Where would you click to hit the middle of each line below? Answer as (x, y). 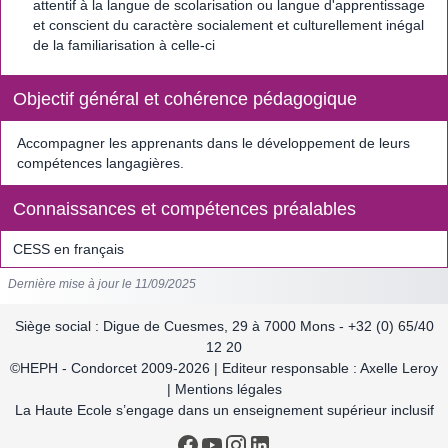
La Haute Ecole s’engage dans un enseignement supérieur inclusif (224, 410)
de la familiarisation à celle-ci (124, 45)
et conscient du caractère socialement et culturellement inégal (228, 25)
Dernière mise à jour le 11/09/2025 (102, 284)
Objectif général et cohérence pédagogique (185, 99)
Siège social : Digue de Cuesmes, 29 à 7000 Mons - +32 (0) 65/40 (224, 326)
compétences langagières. (100, 163)
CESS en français (68, 249)
